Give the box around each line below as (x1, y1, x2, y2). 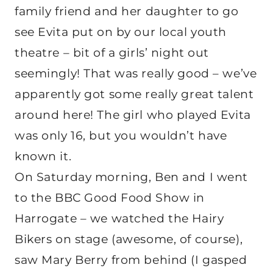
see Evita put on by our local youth (15, 25, 227, 40)
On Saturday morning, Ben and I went (15, 170, 248, 185)
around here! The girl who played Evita (15, 108, 251, 122)
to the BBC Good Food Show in (15, 191, 205, 205)
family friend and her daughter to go (15, 4, 239, 19)
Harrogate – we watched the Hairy (15, 211, 224, 226)
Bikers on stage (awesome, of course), (15, 232, 243, 247)
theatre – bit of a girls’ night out (15, 46, 209, 60)
